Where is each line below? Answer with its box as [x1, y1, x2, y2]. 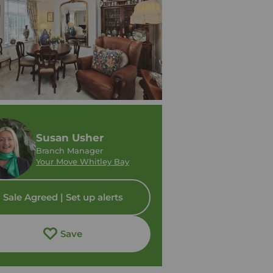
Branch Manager [36, 146, 104, 156]
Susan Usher [36, 132, 104, 144]
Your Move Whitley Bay [36, 157, 130, 167]
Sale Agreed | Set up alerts [2, 191, 123, 204]
